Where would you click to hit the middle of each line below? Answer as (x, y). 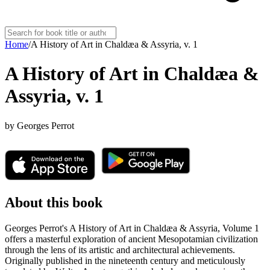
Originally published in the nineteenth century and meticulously (125, 260)
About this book (54, 202)
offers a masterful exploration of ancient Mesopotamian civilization (131, 239)
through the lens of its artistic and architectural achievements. (120, 250)
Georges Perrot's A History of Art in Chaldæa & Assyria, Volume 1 (132, 228)
